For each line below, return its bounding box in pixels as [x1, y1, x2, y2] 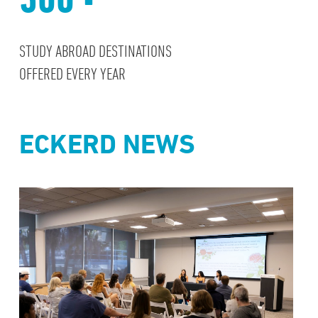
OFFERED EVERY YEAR [18, 63, 126, 83]
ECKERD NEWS [18, 128, 195, 159]
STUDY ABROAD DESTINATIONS [18, 40, 172, 60]
